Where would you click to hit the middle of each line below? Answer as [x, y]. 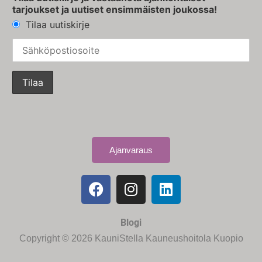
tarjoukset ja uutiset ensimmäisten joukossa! [115, 9]
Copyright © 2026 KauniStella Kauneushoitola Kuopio [131, 239]
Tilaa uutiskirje [58, 25]
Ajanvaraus [131, 150]
